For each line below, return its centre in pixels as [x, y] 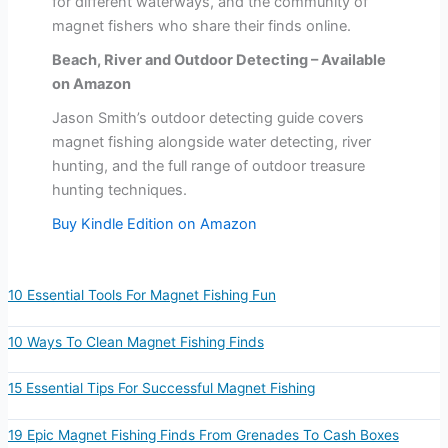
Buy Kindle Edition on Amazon [154, 224]
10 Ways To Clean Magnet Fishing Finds [135, 341]
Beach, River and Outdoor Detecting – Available [218, 60]
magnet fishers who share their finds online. [201, 26]
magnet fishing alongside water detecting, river [211, 142]
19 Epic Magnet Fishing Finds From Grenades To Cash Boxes [203, 434]
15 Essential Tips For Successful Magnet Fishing [161, 388]
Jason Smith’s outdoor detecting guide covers [207, 118]
